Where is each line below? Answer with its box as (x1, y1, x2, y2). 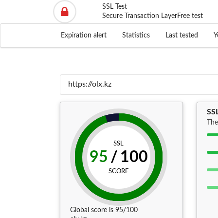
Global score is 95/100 (70, 207, 138, 214)
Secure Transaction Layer (102, 13, 177, 19)
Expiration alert (60, 32, 107, 39)
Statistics (122, 32, 150, 39)
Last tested (165, 32, 198, 39)
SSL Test (102, 3, 127, 10)
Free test (177, 13, 203, 19)
